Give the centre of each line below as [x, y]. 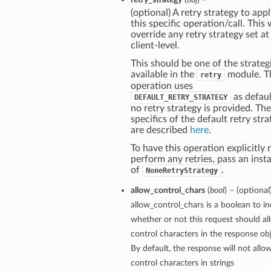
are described [160, 130]
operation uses [162, 86]
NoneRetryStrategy [181, 171]
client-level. [155, 46]
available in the [163, 75]
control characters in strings [182, 263]
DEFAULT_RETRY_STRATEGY [181, 98]
